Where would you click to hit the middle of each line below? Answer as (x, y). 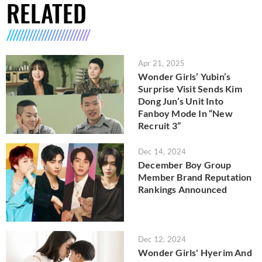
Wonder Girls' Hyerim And (195, 253)
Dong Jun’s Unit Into (181, 101)
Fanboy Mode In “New (185, 113)
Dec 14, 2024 (162, 151)
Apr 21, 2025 (162, 63)
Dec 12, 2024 (162, 239)
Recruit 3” (159, 126)
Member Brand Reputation (195, 177)
